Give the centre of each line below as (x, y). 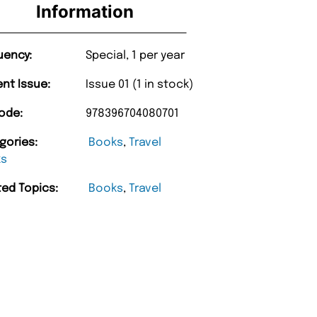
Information (85, 12)
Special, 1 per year (136, 56)
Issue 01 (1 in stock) (140, 85)
